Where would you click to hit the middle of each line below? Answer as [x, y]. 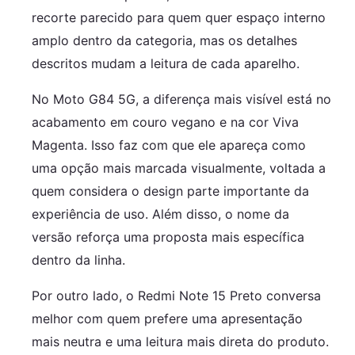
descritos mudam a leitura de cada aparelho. [166, 63]
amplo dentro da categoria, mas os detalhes [164, 40]
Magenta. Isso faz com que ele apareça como [169, 145]
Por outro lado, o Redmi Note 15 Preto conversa [176, 295]
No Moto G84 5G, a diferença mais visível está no [181, 99]
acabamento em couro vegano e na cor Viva [165, 122]
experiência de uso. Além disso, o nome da [160, 214]
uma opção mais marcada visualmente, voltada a [179, 168]
